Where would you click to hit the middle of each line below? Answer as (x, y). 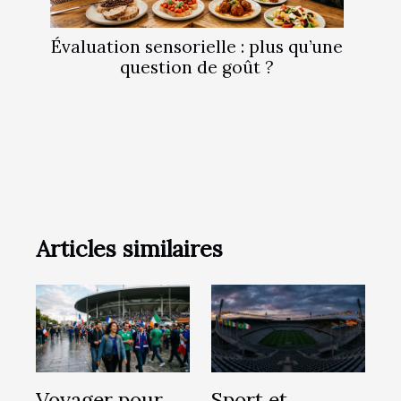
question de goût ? (197, 67)
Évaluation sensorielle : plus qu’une (197, 46)
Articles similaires (129, 248)
